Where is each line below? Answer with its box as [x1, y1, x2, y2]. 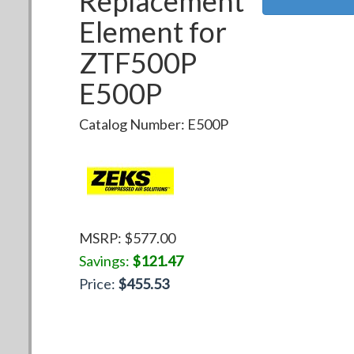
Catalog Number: [79, 115, 187, 133]
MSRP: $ [79, 228, 133, 247]
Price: [79, 274, 118, 292]
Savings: [79, 251, 132, 269]
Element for [79, 13, 227, 49]
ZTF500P [79, 44, 197, 80]
